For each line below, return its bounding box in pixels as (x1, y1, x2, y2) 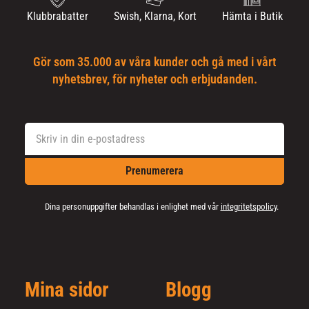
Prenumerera (126, 163, 183, 177)
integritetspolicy (220, 201, 277, 212)
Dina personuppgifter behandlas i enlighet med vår (44, 201, 221, 212)
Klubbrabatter (26, 9, 88, 23)
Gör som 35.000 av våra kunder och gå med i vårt (33, 54, 276, 69)
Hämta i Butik (221, 9, 283, 23)
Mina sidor (25, 278, 109, 302)
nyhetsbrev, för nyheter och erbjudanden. (52, 72, 257, 86)
